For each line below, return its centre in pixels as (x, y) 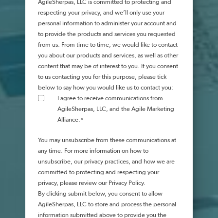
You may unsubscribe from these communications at (107, 140)
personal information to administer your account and (107, 24)
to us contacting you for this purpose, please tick (102, 77)
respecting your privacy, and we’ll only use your (101, 13)
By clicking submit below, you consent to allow (100, 194)
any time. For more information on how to (93, 151)
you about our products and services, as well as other (108, 56)
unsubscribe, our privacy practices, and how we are (106, 162)
